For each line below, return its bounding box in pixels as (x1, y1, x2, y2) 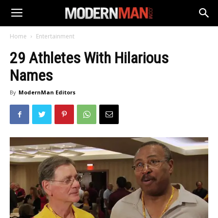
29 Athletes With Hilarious (10, 49, 168, 67)
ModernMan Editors (18, 89, 75, 96)
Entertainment (36, 32, 74, 40)
